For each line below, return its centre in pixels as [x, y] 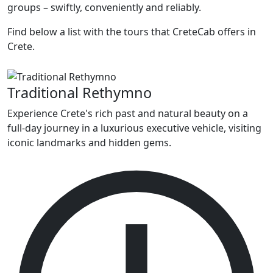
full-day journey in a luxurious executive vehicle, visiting [134, 128]
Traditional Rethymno [80, 92]
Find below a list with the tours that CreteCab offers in [132, 32]
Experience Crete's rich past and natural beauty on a [128, 113]
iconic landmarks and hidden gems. [89, 142]
